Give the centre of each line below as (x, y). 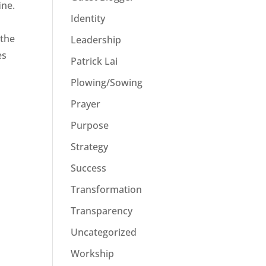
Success (89, 168)
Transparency (102, 211)
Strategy (90, 147)
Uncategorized (104, 232)
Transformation (107, 189)
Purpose (90, 125)
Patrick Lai (94, 61)
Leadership (96, 40)
